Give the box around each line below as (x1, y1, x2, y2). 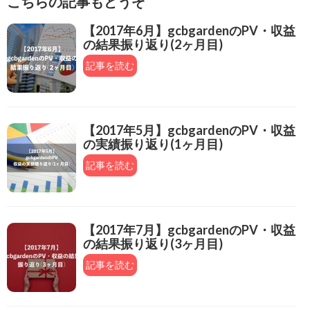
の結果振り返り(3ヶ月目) (83, 235, 223, 251)
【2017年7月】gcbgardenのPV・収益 (83, 221, 295, 237)
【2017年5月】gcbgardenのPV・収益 (83, 122, 295, 138)
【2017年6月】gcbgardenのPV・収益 (83, 22, 295, 38)
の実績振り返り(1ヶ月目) (83, 136, 223, 152)
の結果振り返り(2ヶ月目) (83, 36, 223, 52)
